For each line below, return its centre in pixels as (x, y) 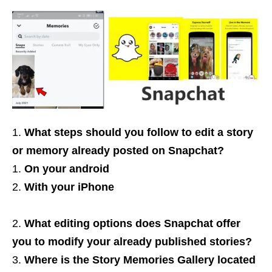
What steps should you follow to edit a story (139, 133)
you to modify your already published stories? (132, 242)
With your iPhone (69, 187)
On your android (67, 169)
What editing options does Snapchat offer (132, 224)
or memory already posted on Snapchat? (118, 151)
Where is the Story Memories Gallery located (140, 260)
